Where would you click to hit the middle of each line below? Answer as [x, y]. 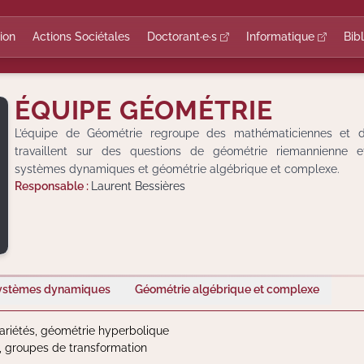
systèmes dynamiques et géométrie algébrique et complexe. [178, 169]
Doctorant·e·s [184, 36]
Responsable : [53, 186]
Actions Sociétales [81, 36]
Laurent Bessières [139, 186]
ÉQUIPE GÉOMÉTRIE [144, 110]
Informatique [282, 36]
